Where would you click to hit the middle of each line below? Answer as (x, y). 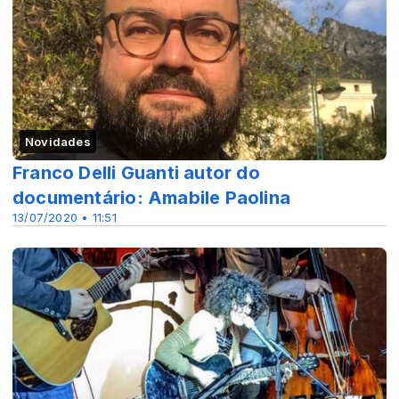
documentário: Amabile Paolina (152, 198)
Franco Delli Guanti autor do (136, 173)
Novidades (58, 142)
